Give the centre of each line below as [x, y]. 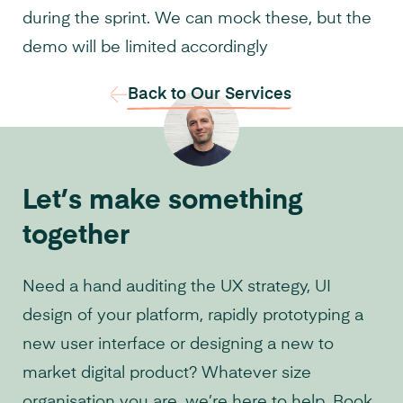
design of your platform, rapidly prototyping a [193, 316]
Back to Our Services [210, 94]
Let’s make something [162, 202]
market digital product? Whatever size [167, 374]
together [76, 237]
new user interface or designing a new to [178, 345]
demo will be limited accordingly [145, 48]
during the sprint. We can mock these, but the [197, 19]
